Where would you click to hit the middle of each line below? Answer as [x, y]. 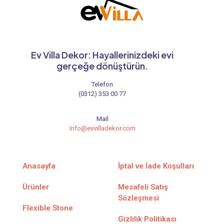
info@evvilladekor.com [102, 128]
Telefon [102, 84]
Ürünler [36, 187]
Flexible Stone [48, 208]
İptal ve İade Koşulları [156, 166]
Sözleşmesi [138, 198]
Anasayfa [39, 166]
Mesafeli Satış [143, 187]
